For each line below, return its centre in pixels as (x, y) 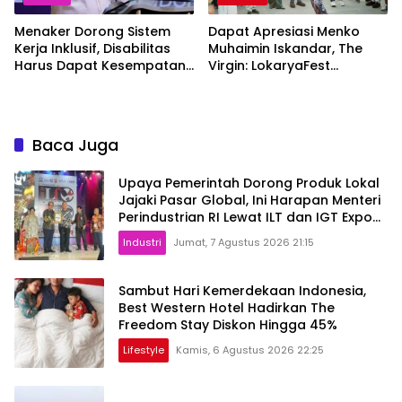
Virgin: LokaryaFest (230, 65)
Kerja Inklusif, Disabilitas (92, 48)
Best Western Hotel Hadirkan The (227, 308)
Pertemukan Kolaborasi (285, 99)
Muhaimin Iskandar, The (285, 48)
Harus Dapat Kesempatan (100, 65)
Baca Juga (75, 144)
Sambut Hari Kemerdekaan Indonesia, (242, 291)
